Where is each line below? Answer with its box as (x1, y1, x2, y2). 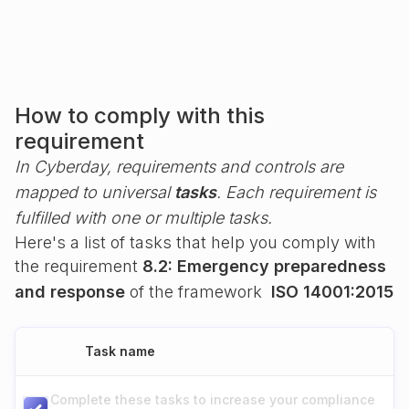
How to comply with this (15, 102, 265, 129)
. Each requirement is (216, 183, 376, 202)
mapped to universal (15, 183, 174, 202)
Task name (85, 343, 155, 359)
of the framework (125, 282, 271, 301)
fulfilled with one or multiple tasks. (15, 208, 272, 227)
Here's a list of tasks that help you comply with (15, 233, 376, 252)
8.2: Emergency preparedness (142, 257, 386, 276)
